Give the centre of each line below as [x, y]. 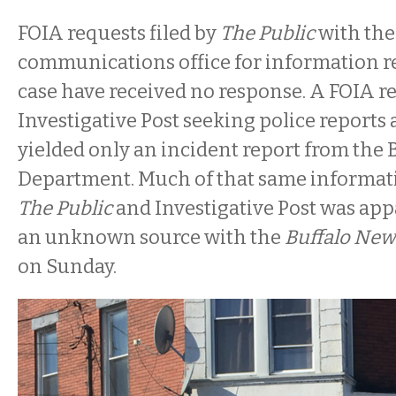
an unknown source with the [149, 237]
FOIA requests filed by [119, 33]
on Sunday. [67, 267]
